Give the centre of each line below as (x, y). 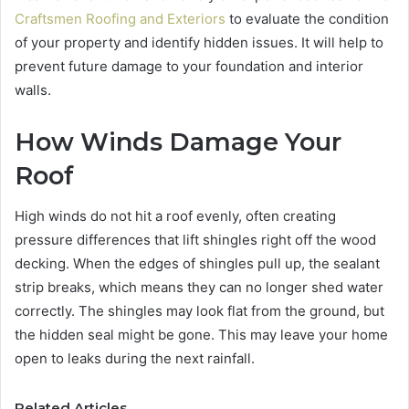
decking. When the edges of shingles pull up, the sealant (197, 264)
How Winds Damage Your (178, 142)
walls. (33, 89)
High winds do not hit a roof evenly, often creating (175, 216)
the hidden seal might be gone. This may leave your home (201, 335)
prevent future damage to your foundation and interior (189, 66)
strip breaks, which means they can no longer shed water (199, 288)
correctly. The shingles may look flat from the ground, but (199, 311)
